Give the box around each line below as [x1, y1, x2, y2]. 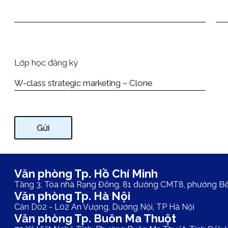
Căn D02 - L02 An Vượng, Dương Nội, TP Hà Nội [14, 202, 194, 212]
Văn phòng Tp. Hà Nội [14, 189, 130, 203]
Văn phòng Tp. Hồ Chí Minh [14, 166, 158, 180]
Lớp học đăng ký [14, 58, 78, 68]
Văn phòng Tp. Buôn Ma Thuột [14, 211, 176, 225]
